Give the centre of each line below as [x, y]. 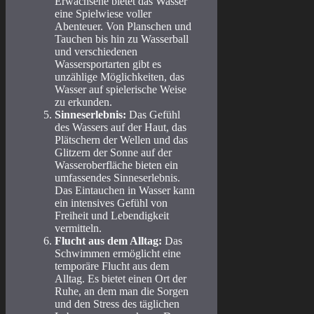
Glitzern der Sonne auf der [113, 153]
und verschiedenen [96, 52]
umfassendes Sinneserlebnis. [117, 178]
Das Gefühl [153, 115]
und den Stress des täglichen [117, 304]
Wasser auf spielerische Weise [121, 90]
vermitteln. [78, 228]
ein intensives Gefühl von [111, 203]
